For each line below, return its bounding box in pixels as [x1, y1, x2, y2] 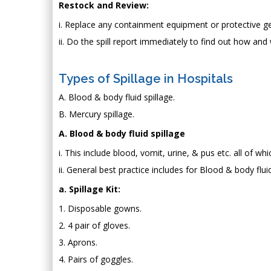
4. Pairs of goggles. [59, 253, 133, 265]
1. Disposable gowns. [59, 202, 142, 214]
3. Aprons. [59, 236, 97, 248]
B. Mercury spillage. [59, 108, 134, 120]
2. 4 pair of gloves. [59, 219, 130, 231]
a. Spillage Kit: [59, 183, 120, 195]
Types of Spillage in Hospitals [59, 71, 233, 86]
